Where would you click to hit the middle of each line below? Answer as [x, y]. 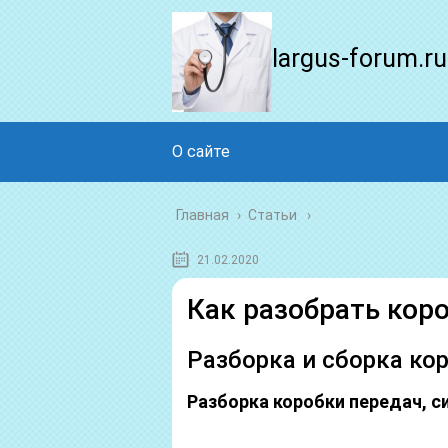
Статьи [272, 215]
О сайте [201, 151]
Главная [202, 215]
